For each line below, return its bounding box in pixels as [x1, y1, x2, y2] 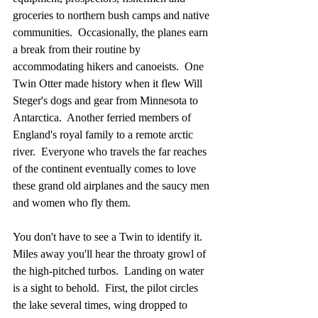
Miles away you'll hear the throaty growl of [13, 248, 209, 260]
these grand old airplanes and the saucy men [13, 180, 212, 192]
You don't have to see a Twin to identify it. [13, 231, 208, 243]
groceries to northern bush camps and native [13, 9, 212, 21]
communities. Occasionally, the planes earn [13, 26, 211, 38]
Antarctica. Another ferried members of [13, 111, 194, 124]
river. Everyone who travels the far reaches [13, 146, 209, 158]
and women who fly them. [13, 197, 131, 209]
